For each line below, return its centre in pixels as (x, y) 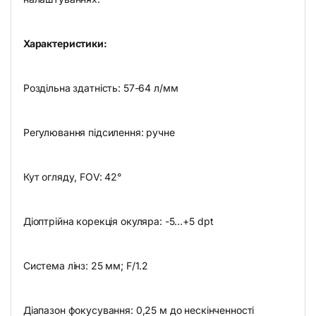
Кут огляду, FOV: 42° (72, 177)
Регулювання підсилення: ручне (99, 133)
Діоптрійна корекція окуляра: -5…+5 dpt (118, 221)
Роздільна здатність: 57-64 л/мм (101, 88)
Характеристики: (65, 44)
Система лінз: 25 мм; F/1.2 (86, 266)
